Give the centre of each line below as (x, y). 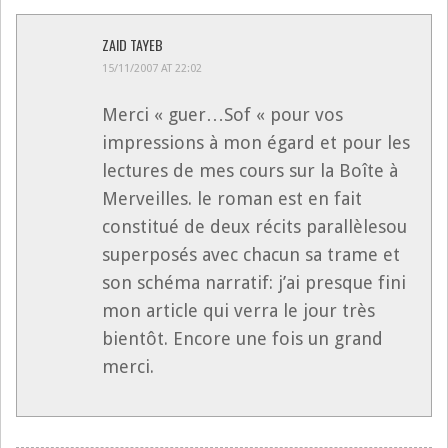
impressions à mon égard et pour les (256, 143)
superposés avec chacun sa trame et (251, 255)
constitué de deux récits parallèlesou (254, 227)
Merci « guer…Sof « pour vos (222, 115)
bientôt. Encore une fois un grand (242, 339)
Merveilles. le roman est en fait (232, 199)
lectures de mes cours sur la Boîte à (250, 171)
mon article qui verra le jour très (238, 311)
